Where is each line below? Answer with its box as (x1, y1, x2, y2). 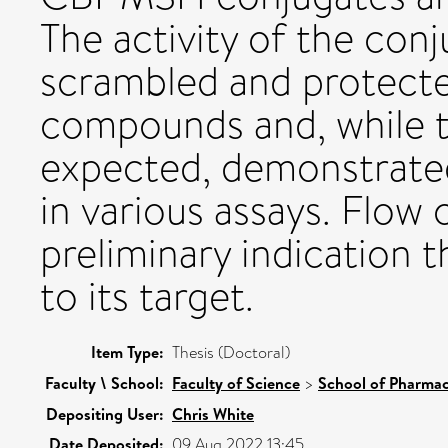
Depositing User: (46, 402, 164, 425)
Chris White (172, 402, 254, 425)
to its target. (40, 267, 254, 325)
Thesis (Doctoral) (172, 340, 290, 364)
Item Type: (91, 340, 164, 363)
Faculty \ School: (45, 371, 164, 394)
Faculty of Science (172, 371, 300, 394)
